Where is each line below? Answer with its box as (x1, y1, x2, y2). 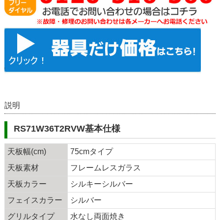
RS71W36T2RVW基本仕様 (14, 124, 121, 134)
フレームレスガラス (70, 164, 141, 172)
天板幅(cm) (7, 147, 46, 156)
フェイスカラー (7, 196, 62, 205)
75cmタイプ (70, 147, 113, 156)
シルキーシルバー (70, 180, 133, 189)
